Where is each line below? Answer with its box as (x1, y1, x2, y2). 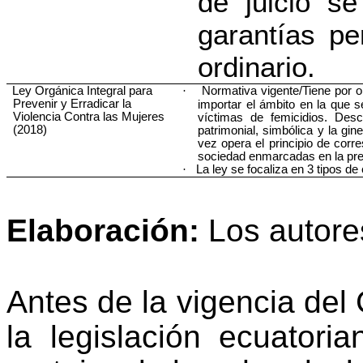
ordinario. (198, 51, 316, 83)
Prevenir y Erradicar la (12, 97, 131, 110)
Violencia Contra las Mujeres (12, 110, 164, 123)
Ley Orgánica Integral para (12, 84, 153, 97)
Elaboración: (6, 213, 199, 248)
